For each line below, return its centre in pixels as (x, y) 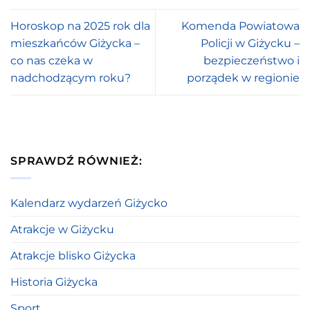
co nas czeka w (52, 61)
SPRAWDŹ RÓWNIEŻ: (76, 161)
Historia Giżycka (54, 282)
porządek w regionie (243, 78)
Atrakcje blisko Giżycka (73, 255)
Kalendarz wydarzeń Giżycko (89, 203)
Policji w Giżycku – (250, 44)
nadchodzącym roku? (71, 78)
